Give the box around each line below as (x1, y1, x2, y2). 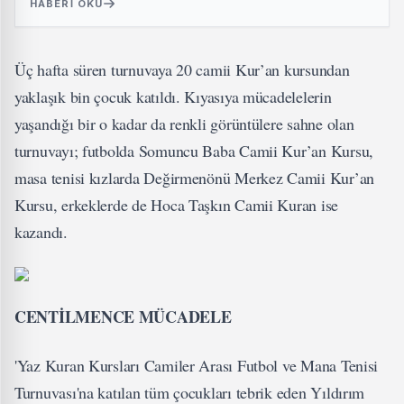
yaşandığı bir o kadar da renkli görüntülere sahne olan (14, 113, 354, 135)
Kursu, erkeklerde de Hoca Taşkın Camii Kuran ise (14, 194, 339, 216)
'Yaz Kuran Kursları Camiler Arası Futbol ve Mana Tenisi (14, 354, 379, 377)
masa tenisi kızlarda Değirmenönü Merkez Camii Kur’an (14, 167, 374, 189)
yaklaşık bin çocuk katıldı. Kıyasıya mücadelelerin (14, 86, 332, 108)
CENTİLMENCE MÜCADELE (14, 305, 232, 329)
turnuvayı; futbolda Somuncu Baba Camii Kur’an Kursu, (14, 140, 373, 162)
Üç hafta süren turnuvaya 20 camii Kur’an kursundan (14, 59, 350, 81)
